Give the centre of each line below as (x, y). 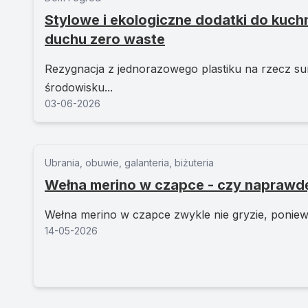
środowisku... (79, 87)
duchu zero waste (105, 39)
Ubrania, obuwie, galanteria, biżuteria (129, 163)
